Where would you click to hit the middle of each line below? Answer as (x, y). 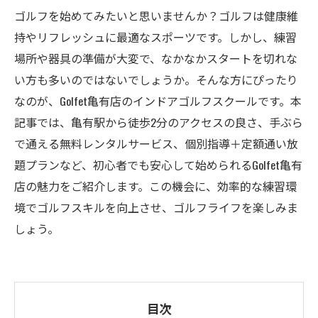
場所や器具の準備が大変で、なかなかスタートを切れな (156, 58)
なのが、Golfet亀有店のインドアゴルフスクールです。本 (158, 101)
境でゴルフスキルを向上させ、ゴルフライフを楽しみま (156, 207)
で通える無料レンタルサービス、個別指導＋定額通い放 (156, 143)
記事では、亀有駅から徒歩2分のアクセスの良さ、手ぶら (159, 122)
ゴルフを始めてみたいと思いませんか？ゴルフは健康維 (156, 16)
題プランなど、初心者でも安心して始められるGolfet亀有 (158, 165)
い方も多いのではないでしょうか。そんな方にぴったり (156, 79)
